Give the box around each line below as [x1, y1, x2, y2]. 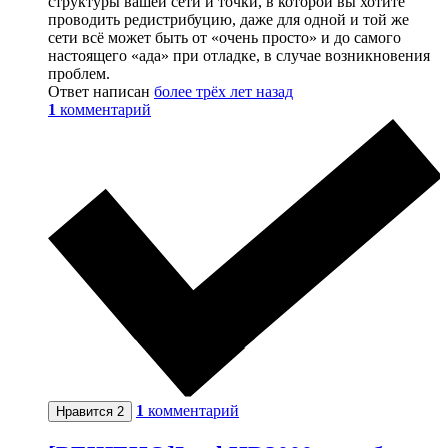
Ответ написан [48, 82, 154, 100]
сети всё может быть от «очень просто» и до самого [48, 28, 401, 46]
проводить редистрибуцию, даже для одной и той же [48, 10, 409, 28]
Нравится [56, 404, 117, 420]
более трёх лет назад [154, 82, 293, 100]
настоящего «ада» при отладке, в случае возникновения [48, 46, 430, 64]
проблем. [48, 64, 110, 82]
